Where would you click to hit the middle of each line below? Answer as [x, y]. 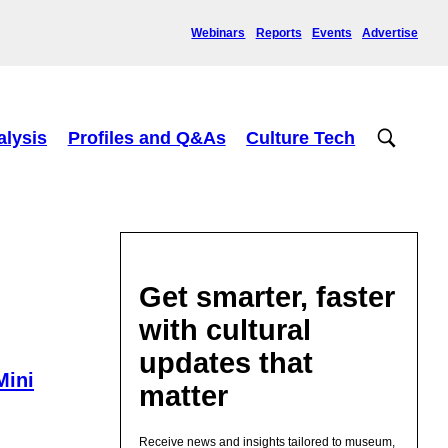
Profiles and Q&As [146, 137]
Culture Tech [301, 137]
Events [331, 32]
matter [184, 395]
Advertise [390, 32]
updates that [226, 362]
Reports [278, 32]
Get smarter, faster [267, 296]
